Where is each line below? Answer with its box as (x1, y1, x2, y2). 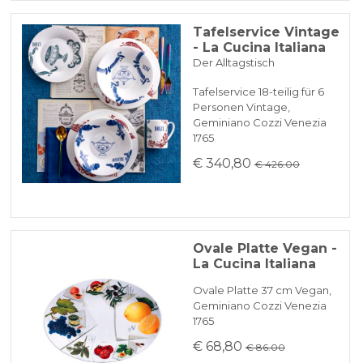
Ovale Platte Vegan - (192, 241, 337, 257)
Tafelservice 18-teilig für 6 (192, 84, 324, 98)
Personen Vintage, (192, 100, 290, 113)
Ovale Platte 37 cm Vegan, (192, 284, 331, 297)
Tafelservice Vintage (192, 23, 340, 40)
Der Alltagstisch (192, 55, 275, 69)
